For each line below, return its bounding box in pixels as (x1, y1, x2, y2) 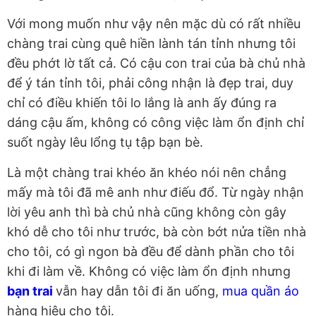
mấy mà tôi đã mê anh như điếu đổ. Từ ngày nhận (7, 185, 304, 200)
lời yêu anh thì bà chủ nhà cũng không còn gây (7, 205, 286, 220)
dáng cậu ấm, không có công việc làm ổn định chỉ (7, 115, 304, 130)
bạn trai (7, 284, 53, 299)
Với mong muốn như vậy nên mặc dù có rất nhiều (7, 16, 300, 32)
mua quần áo (222, 284, 299, 299)
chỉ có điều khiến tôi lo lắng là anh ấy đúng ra (7, 95, 276, 111)
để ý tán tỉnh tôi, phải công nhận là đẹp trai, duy (7, 75, 293, 91)
